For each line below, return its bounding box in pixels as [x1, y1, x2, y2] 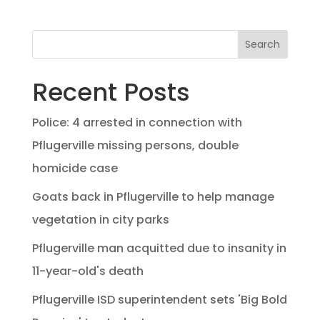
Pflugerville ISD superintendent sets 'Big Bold [31, 291, 287, 308]
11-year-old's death [31, 262, 144, 279]
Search [245, 37, 281, 52]
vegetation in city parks [31, 211, 169, 228]
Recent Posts [31, 74, 190, 109]
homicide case [31, 159, 118, 176]
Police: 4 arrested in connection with [31, 114, 242, 131]
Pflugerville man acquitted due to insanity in [31, 239, 286, 256]
